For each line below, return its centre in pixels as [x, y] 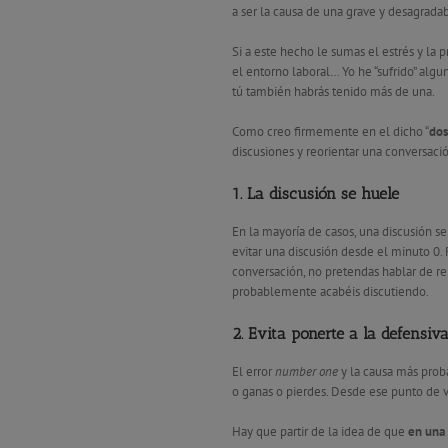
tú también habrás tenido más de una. [333, 91]
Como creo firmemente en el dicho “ [330, 131]
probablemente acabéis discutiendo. [330, 291]
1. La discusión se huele [315, 193]
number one [306, 371]
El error [253, 371]
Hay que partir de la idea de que [320, 431]
